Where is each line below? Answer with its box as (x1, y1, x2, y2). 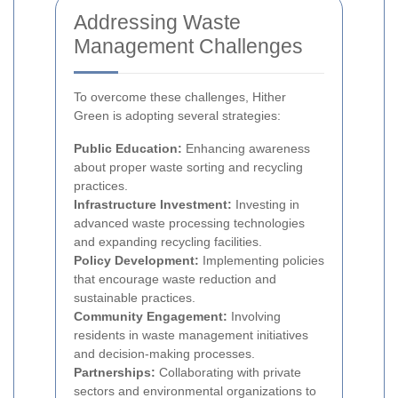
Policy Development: (74, 253, 199, 268)
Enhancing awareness (182, 141, 310, 156)
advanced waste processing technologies (74, 216, 305, 231)
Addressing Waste (74, 11, 241, 35)
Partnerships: (74, 365, 155, 380)
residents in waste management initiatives (74, 328, 308, 343)
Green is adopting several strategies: (74, 108, 281, 123)
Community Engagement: (74, 309, 227, 324)
